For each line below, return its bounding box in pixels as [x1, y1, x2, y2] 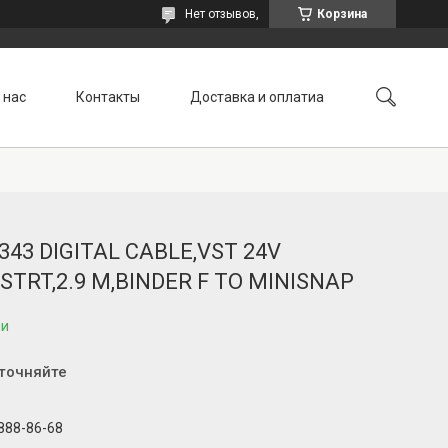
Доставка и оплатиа [190, 88, 324, 105]
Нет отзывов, [185, 7, 259, 21]
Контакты [76, 88, 140, 105]
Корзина [317, 7, 367, 21]
